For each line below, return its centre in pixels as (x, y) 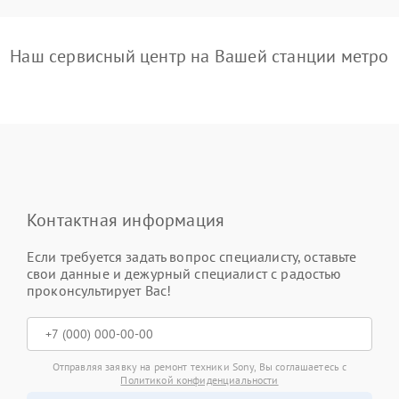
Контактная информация (126, 220)
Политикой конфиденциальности (199, 379)
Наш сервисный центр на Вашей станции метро (199, 56)
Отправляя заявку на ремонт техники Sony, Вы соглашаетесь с (199, 366)
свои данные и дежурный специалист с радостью (184, 273)
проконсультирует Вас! (99, 290)
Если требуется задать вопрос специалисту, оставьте (192, 256)
